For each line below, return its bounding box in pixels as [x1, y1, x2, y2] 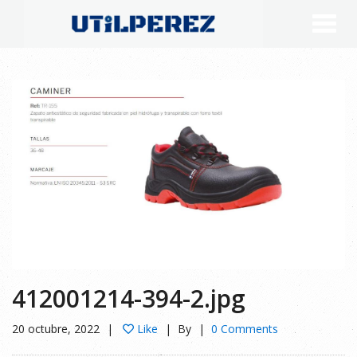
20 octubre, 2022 [12, 321, 100, 337]
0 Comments [211, 321, 278, 337]
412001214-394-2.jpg [12, 282, 245, 316]
